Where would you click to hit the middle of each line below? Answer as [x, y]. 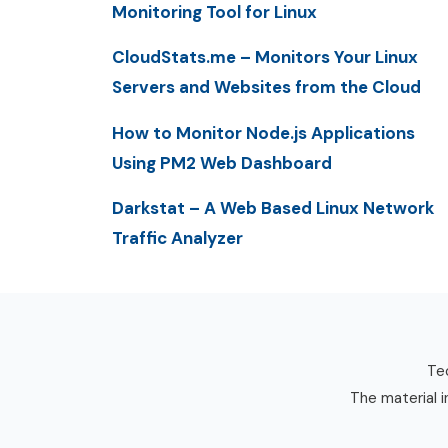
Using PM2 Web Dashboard [222, 162]
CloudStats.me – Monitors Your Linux [265, 57]
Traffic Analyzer [177, 237]
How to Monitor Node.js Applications [263, 132]
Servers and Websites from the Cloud [266, 87]
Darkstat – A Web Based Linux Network [273, 207]
